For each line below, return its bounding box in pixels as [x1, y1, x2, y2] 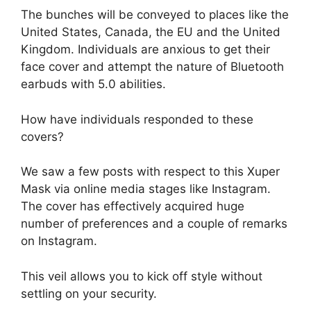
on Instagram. [21, 234, 97, 249]
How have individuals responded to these [21, 112, 253, 126]
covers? [21, 129, 64, 144]
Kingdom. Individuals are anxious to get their [21, 42, 270, 57]
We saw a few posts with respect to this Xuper [21, 165, 280, 179]
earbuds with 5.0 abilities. [21, 77, 166, 92]
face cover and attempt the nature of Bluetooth [21, 60, 284, 74]
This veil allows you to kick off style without [21, 269, 262, 283]
